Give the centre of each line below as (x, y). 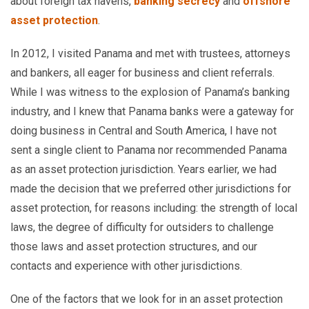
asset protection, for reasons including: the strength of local (154, 208)
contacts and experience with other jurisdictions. (126, 266)
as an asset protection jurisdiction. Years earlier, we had (143, 169)
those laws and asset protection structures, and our (134, 247)
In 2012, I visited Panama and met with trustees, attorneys (150, 53)
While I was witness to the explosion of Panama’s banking (150, 92)
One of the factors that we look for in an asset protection (147, 299)
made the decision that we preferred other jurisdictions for (151, 189)
